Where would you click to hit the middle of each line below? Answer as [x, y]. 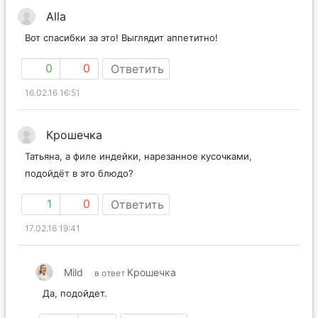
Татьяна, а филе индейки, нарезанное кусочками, [138, 157]
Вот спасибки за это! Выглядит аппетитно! [121, 38]
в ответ [111, 273]
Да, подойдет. [75, 294]
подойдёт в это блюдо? [79, 174]
